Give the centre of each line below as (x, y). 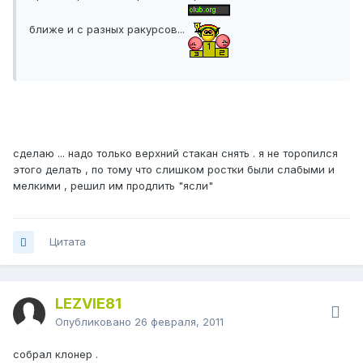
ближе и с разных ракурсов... (109, 29)
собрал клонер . (56, 354)
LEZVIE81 (88, 304)
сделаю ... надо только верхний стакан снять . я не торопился (175, 154)
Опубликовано (95, 322)
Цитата (68, 242)
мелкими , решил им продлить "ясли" (113, 186)
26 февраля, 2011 (179, 322)
